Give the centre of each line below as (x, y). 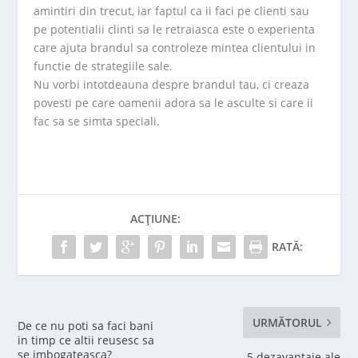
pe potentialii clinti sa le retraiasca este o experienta (175, 30)
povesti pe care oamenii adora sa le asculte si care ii (174, 103)
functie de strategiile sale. (103, 66)
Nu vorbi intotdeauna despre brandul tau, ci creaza (172, 85)
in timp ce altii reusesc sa (86, 340)
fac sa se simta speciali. (97, 121)
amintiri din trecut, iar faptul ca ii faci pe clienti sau (172, 11)
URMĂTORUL (287, 323)
